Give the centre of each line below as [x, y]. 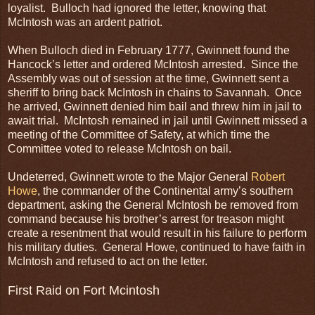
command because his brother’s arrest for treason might [146, 219]
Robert [268, 176]
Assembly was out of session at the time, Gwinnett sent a [148, 78]
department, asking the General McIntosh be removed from [153, 205]
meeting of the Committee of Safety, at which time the [139, 134]
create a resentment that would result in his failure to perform [157, 233]
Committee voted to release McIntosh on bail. [120, 148]
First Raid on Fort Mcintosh [84, 290]
